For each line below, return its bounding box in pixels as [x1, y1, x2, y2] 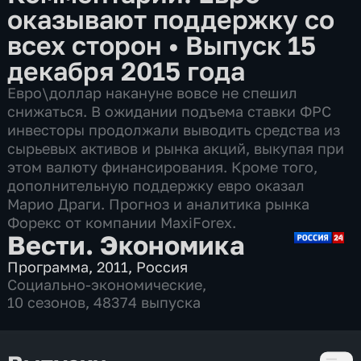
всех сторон [7, 28, 169, 60]
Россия [136, 257, 189, 276]
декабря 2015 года [7, 54, 246, 86]
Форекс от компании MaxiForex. [7, 213, 237, 231]
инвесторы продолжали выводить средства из [7, 120, 341, 139]
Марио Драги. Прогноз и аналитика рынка [7, 194, 310, 213]
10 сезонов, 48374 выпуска [7, 293, 201, 311]
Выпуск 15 [185, 28, 317, 60]
